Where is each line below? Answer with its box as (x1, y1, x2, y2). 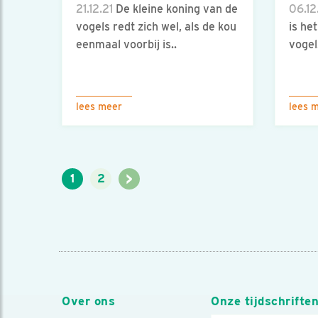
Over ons (62, 294, 116, 308)
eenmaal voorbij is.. (76, 38, 177, 52)
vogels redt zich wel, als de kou (76, 20, 236, 34)
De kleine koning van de (113, 2, 238, 16)
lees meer (76, 101, 122, 112)
